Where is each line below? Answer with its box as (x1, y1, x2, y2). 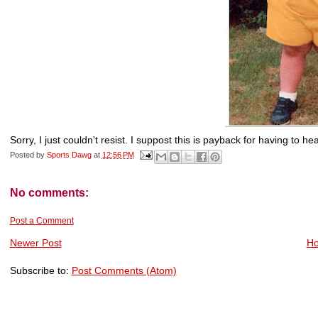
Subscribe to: (9, 264, 72, 276)
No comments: (9, 186, 89, 199)
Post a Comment (9, 216, 74, 226)
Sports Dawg (46, 150, 92, 159)
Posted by (9, 150, 47, 159)
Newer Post (9, 236, 62, 248)
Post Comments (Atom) (71, 264, 177, 276)
